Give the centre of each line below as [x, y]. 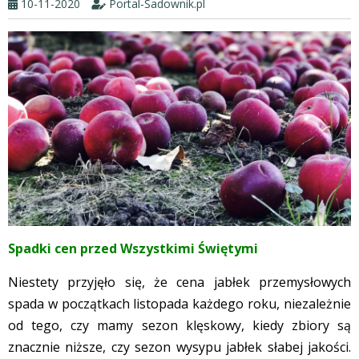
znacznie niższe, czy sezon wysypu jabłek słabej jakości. [179, 347]
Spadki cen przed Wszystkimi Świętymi [133, 248]
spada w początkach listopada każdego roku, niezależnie [179, 303]
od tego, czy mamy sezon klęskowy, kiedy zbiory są [179, 325]
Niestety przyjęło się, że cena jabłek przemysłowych [179, 282]
